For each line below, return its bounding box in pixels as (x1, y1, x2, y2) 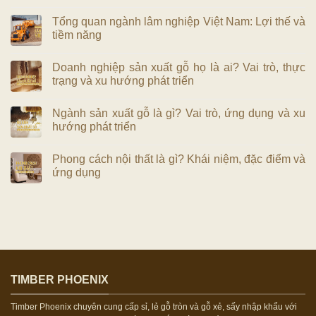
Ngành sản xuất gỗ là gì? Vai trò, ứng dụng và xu (52, 107, 305, 119)
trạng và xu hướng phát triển (52, 74, 194, 87)
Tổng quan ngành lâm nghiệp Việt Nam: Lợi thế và (52, 15, 305, 28)
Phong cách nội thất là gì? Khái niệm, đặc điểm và (52, 152, 305, 165)
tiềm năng (52, 28, 102, 41)
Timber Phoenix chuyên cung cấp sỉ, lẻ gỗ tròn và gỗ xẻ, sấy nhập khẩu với (11, 302, 297, 312)
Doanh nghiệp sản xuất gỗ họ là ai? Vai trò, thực (52, 61, 305, 73)
